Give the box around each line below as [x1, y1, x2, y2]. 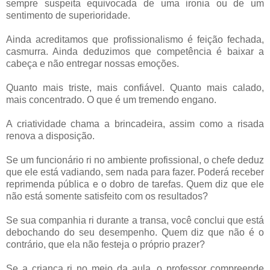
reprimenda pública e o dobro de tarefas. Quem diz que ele [6, 178, 264, 189]
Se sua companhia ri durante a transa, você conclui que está [6, 215, 264, 225]
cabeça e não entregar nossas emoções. [6, 58, 179, 69]
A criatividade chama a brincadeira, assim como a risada [6, 118, 264, 129]
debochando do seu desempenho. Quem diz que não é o [6, 227, 264, 237]
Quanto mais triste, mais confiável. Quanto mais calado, [6, 82, 264, 93]
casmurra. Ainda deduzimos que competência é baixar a [6, 46, 264, 57]
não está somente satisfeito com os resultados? [6, 190, 208, 201]
